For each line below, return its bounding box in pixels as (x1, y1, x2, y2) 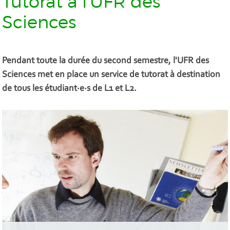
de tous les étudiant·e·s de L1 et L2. (2, 84, 137, 94)
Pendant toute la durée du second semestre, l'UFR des (2, 56, 209, 66)
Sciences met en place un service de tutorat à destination (2, 70, 221, 80)
